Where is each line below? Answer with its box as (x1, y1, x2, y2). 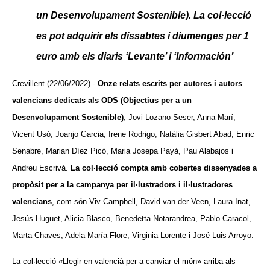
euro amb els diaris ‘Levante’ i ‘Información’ (36, 51, 233, 61)
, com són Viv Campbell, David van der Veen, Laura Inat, (52, 197, 251, 207)
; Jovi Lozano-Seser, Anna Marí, (124, 113, 236, 122)
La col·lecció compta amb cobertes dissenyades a (71, 163, 257, 173)
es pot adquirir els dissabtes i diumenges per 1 (36, 31, 249, 41)
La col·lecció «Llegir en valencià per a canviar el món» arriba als (12, 256, 236, 266)
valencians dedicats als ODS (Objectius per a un (12, 96, 192, 105)
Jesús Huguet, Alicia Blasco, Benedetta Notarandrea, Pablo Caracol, (12, 214, 251, 224)
